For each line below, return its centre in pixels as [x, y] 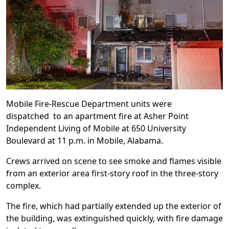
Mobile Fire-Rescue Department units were [89, 104]
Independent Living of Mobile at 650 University [96, 128]
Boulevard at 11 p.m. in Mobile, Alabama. [85, 140]
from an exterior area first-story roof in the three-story [112, 173]
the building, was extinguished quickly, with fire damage [114, 218]
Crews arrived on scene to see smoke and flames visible [114, 161]
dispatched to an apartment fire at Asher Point [97, 116]
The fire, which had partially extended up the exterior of [114, 206]
